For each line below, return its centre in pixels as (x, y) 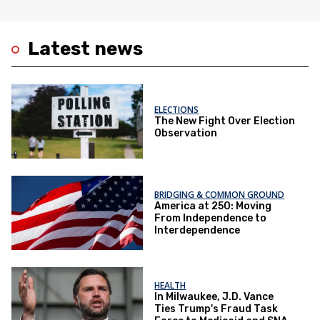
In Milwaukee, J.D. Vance (214, 297)
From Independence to (211, 218)
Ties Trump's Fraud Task (216, 309)
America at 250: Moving (213, 206)
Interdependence (197, 230)
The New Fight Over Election (225, 121)
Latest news (85, 49)
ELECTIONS (177, 109)
